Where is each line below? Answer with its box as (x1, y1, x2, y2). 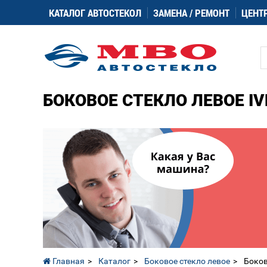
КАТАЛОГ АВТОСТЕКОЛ (49, 6, 141, 20)
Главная (51, 256, 85, 266)
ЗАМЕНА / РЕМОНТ (153, 6, 229, 20)
